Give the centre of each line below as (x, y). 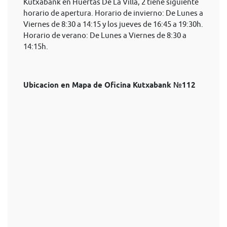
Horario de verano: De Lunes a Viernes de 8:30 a (105, 35)
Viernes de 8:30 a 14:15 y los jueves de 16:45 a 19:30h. (113, 24)
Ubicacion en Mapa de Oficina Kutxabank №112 (109, 85)
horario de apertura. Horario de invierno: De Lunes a (113, 13)
